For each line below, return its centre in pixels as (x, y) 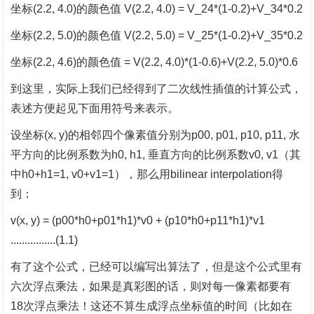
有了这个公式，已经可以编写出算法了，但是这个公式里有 (157, 267)
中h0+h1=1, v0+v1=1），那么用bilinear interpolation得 (147, 174)
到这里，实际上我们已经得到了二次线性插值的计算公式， (157, 89)
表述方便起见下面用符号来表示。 (95, 108)
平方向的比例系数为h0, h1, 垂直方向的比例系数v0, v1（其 (156, 155)
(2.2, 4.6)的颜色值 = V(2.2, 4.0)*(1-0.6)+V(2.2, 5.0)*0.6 (166, 62)
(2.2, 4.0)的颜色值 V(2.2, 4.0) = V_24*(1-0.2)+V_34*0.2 (168, 9)
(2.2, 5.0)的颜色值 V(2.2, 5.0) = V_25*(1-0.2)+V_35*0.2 (168, 35)
